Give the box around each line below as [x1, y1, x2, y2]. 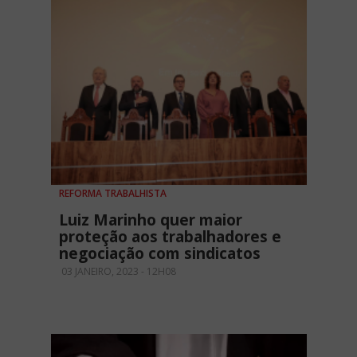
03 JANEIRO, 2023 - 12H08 [59, 264, 176, 278]
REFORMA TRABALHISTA [59, 186, 167, 200]
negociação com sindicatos [59, 242, 261, 264]
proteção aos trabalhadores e [59, 226, 281, 247]
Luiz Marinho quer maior [59, 209, 242, 230]
